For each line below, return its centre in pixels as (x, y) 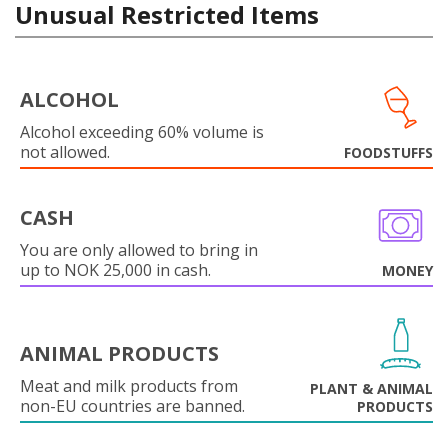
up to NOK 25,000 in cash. (115, 270)
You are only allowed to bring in (139, 250)
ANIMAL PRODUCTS (119, 353)
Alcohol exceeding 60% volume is (142, 132)
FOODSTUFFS (388, 152)
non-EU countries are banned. (132, 406)
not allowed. (65, 152)
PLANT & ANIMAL (371, 388)
